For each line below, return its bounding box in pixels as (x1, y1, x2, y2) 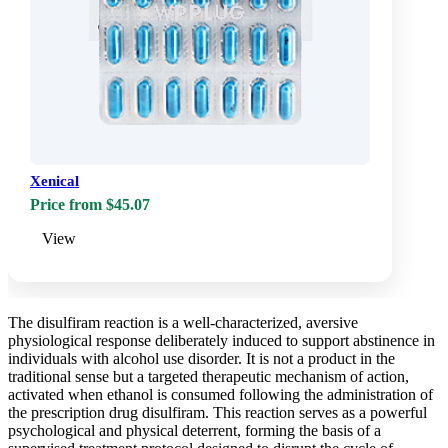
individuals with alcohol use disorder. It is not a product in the (8, 349, 395, 367)
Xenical (30, 172, 79, 189)
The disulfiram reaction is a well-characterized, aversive (8, 313, 358, 331)
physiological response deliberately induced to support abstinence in (8, 331, 435, 349)
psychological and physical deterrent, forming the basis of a (8, 421, 381, 439)
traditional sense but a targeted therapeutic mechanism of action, (8, 367, 409, 385)
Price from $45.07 (30, 195, 150, 213)
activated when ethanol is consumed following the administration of (8, 385, 433, 403)
